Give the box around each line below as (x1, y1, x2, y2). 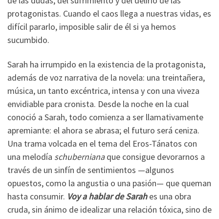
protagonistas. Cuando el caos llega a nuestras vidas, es (7, 8, 211, 20)
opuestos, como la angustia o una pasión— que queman (7, 177, 211, 189)
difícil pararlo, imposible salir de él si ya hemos (7, 21, 176, 33)
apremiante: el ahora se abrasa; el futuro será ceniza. (7, 124, 199, 136)
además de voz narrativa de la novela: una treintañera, (7, 71, 205, 83)
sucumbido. (7, 34, 49, 46)
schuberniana (54, 151, 105, 162)
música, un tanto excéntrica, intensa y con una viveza (7, 85, 199, 96)
